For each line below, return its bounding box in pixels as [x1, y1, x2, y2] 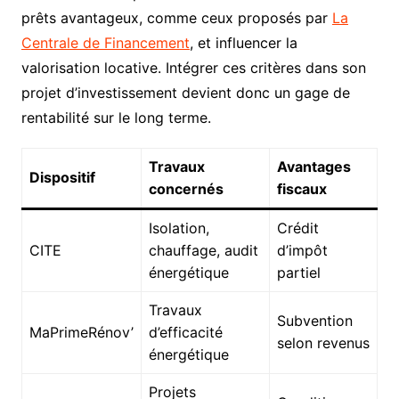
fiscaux [276, 179, 327, 198]
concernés [148, 179, 224, 198]
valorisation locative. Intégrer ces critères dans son [20, 58, 366, 77]
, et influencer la [189, 33, 297, 52]
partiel [276, 263, 321, 281]
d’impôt [276, 240, 328, 259]
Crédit [276, 218, 319, 237]
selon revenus [276, 333, 370, 352]
